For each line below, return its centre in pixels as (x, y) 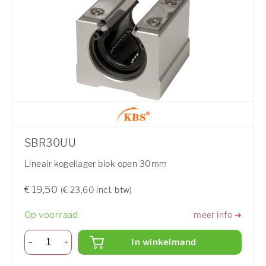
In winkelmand (164, 243)
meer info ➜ (218, 215)
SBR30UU (50, 142)
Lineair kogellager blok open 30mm (96, 163)
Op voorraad (51, 215)
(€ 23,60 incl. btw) (96, 189)
